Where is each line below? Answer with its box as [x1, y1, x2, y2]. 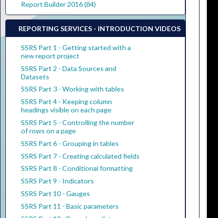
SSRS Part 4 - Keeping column [20, 97, 112, 106]
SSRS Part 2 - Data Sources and [20, 64, 116, 73]
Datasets [20, 72, 49, 81]
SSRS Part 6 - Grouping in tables [20, 139, 119, 147]
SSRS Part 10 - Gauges [20, 189, 90, 198]
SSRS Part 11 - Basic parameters [20, 201, 119, 210]
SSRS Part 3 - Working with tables [20, 85, 124, 93]
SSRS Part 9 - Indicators [20, 177, 94, 185]
